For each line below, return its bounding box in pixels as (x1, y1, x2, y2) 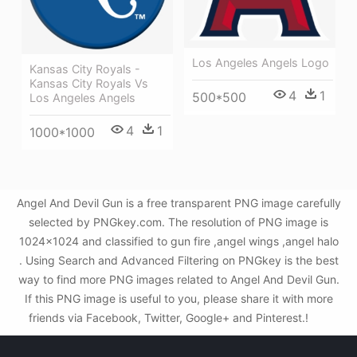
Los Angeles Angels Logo (192, 56, 329, 70)
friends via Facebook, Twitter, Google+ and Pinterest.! (28, 311, 312, 325)
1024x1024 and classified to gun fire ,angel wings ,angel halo (18, 234, 339, 249)
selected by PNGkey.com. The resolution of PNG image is (29, 215, 328, 229)
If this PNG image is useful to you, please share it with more (24, 292, 333, 306)
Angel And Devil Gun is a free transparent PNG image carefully (16, 196, 341, 210)
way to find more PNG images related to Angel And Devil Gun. (18, 273, 339, 287)
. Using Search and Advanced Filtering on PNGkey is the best (18, 253, 339, 268)
